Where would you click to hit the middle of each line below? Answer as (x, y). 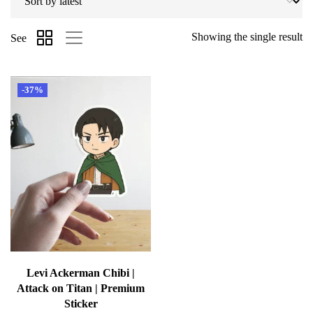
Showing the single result (247, 37)
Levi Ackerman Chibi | (81, 273)
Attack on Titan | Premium (81, 289)
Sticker (81, 304)
